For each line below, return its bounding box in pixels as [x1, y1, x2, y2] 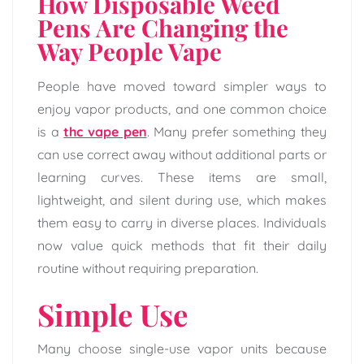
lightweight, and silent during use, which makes [37, 192, 327, 209]
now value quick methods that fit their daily [37, 237, 327, 254]
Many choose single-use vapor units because [37, 340, 327, 357]
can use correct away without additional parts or [37, 146, 327, 163]
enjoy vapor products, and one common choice [37, 101, 327, 118]
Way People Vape [37, 35, 222, 67]
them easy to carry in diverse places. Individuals [37, 214, 327, 232]
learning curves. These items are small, [37, 169, 327, 186]
